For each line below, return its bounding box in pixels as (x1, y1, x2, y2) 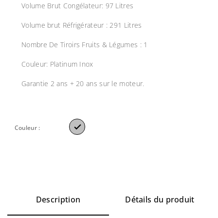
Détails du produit (125, 194, 195, 205)
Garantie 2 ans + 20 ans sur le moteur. (21, 79, 145, 89)
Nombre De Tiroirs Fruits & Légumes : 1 (21, 40, 148, 50)
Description (36, 194, 81, 205)
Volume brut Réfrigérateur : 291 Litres (21, 20, 142, 30)
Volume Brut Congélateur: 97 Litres (21, 1, 134, 11)
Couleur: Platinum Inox (21, 59, 93, 69)
